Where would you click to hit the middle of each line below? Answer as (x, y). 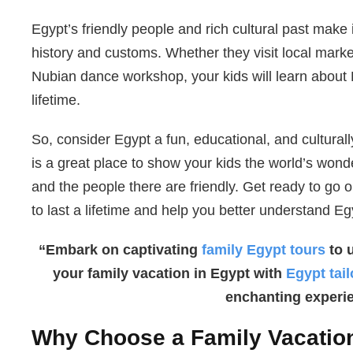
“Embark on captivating (121, 250)
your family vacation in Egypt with (169, 274)
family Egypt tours (264, 250)
